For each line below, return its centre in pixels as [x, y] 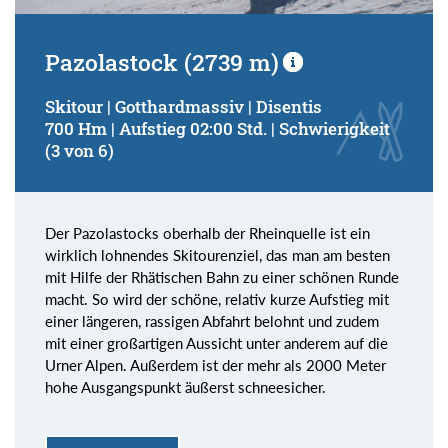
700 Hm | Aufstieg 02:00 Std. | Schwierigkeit [217, 128]
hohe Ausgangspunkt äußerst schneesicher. [185, 386]
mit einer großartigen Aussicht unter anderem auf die [216, 342]
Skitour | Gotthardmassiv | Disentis [183, 106]
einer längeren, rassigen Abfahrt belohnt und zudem [212, 320]
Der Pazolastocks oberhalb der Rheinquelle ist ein [207, 232]
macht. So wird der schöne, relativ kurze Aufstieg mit [217, 298]
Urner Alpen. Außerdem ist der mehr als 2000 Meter [215, 364]
